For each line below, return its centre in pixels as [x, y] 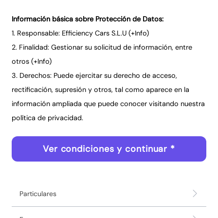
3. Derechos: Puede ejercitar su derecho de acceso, [94, 75]
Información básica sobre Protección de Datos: [88, 19]
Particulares [38, 193]
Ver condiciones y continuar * [109, 149]
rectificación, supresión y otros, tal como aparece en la [100, 89]
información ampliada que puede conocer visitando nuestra [108, 103]
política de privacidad [47, 118]
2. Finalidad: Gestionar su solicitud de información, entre [102, 47]
